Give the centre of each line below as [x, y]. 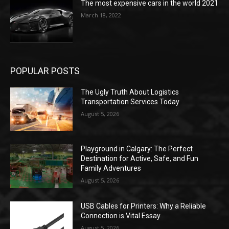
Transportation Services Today [130, 101]
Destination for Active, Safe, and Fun [140, 159]
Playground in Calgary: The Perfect [137, 149]
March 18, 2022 [101, 15]
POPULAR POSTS [45, 71]
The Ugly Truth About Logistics [130, 92]
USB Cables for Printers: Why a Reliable [144, 206]
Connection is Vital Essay [121, 216]
